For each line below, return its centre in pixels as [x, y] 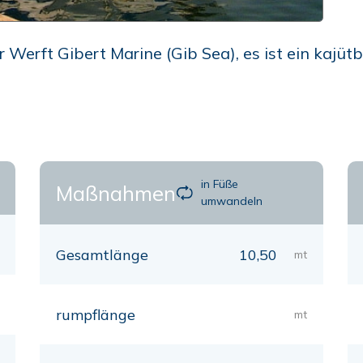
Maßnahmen [116, 193]
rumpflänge [96, 315]
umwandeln [232, 201]
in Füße [220, 184]
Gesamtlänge [102, 255]
